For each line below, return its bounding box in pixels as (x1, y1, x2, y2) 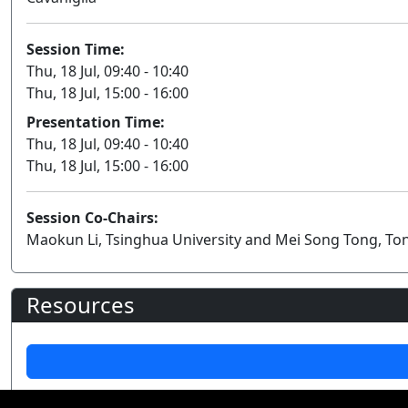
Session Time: (26, 38, 125, 59)
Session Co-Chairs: (26, 207, 158, 228)
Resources (26, 289, 135, 320)
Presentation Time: (26, 111, 165, 132)
